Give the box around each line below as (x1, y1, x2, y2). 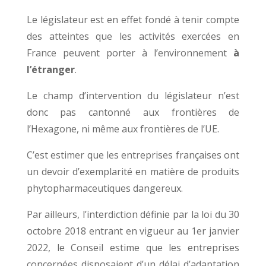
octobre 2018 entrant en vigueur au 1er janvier (26, 224, 240, 237)
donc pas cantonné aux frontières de (26, 106, 240, 119)
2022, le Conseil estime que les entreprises (26, 241, 240, 254)
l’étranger (26, 63, 75, 76)
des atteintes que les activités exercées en (26, 30, 240, 43)
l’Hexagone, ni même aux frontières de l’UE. (26, 122, 219, 135)
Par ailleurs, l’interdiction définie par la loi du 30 (26, 208, 240, 221)
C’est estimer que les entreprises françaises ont (26, 148, 240, 161)
